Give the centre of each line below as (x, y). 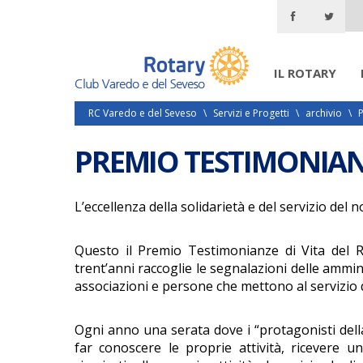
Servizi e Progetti (251, 113)
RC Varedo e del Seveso (143, 113)
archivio (324, 113)
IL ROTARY (305, 73)
